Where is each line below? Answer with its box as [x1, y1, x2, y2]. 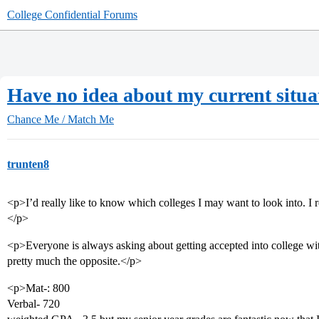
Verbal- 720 [7, 298, 60, 310]
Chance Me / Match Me [7, 113, 114, 125]
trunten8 [7, 158, 49, 170]
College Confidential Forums [7, 9, 137, 21]
